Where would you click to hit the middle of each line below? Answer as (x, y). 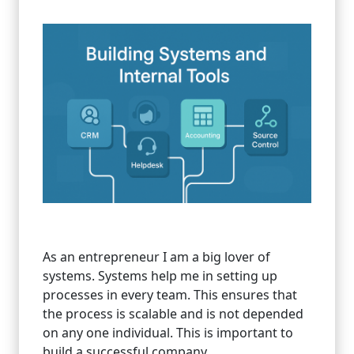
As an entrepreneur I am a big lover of (156, 256)
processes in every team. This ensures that (170, 294)
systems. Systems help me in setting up (160, 275)
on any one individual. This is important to (168, 332)
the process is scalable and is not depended (173, 313)
